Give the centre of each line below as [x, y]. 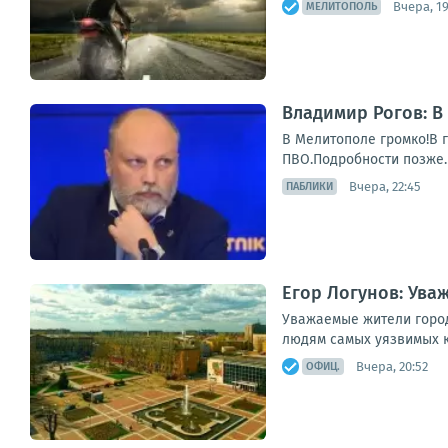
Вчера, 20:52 [392, 366]
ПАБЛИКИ [309, 187]
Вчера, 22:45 [385, 186]
